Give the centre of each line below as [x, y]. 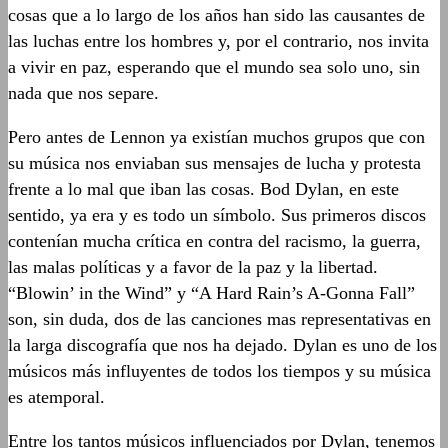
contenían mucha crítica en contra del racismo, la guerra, [214, 240]
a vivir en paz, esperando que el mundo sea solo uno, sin [214, 66]
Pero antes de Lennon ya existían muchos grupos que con [216, 136]
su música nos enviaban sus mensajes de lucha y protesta [214, 162]
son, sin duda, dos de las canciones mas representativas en [219, 318]
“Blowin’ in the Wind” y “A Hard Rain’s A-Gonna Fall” [211, 292]
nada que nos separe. [83, 92]
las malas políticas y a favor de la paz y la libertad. [193, 266]
